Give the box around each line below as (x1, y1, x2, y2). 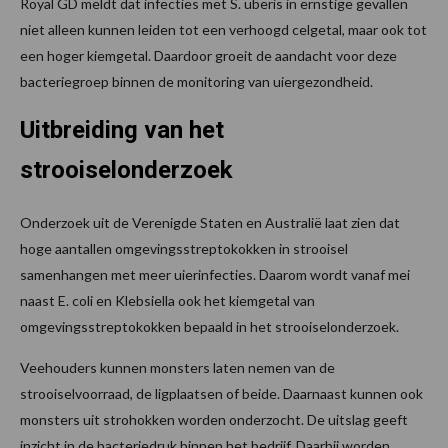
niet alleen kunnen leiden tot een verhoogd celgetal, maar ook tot (20, 21, 427, 39)
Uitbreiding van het (20, 116, 224, 145)
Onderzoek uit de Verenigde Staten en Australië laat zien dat (20, 214, 400, 232)
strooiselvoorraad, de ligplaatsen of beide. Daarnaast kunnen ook (20, 385, 423, 403)
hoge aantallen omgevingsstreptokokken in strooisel (20, 240, 348, 258)
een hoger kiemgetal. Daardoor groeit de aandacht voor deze (20, 47, 397, 65)
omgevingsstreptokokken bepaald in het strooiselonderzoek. (20, 318, 399, 336)
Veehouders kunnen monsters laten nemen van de (20, 359, 335, 377)
